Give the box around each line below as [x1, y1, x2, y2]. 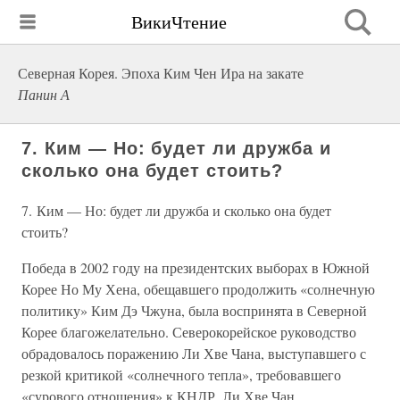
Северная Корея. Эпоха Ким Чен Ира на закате [18, 63, 304, 82]
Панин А [18, 85, 70, 104]
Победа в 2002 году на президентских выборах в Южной [21, 258, 370, 277]
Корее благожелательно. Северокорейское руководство [21, 322, 356, 341]
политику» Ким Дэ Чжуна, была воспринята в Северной [21, 301, 367, 320]
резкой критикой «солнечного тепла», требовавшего [21, 365, 341, 384]
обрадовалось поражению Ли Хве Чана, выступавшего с [21, 344, 366, 362]
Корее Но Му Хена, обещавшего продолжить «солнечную [21, 279, 375, 298]
